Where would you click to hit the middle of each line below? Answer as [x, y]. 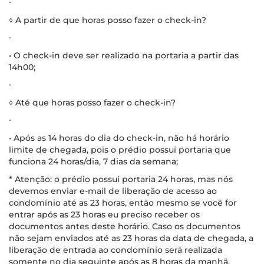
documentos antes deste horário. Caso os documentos [125, 226]
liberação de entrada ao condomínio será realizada [115, 250]
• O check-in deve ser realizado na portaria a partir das [124, 55]
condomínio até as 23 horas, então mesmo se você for [123, 202]
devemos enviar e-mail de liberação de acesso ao [113, 191]
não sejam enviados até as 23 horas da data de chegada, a [131, 238]
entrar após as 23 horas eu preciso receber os [104, 214]
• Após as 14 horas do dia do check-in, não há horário [119, 138]
